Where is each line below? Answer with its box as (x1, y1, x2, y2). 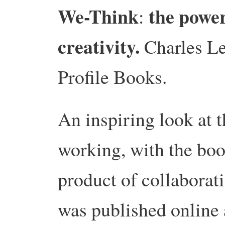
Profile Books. (58, 64, 167, 90)
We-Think (58, 3, 139, 31)
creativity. (58, 33, 140, 61)
